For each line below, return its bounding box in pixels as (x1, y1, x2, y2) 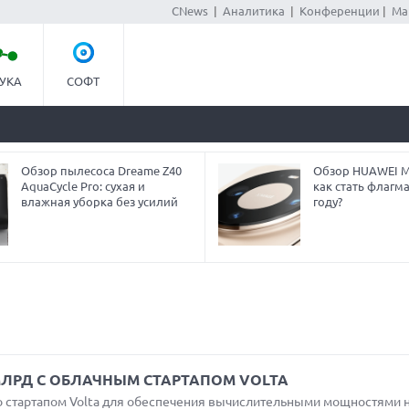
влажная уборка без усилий (20, 195, 178, 208)
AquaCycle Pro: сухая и (20, 180, 145, 193)
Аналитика (222, 5, 285, 17)
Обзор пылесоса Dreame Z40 (20, 164, 182, 177)
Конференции (299, 5, 380, 17)
